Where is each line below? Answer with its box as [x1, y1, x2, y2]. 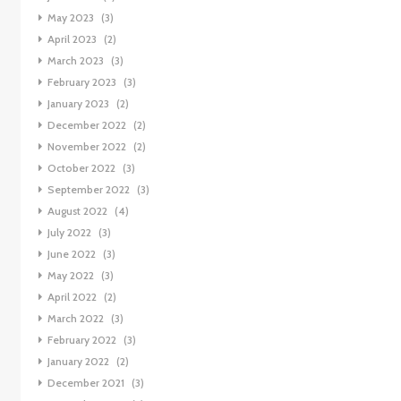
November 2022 [47, 140, 126, 154]
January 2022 [47, 354, 109, 369]
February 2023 [47, 75, 116, 90]
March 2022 [47, 311, 104, 326]
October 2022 [47, 161, 115, 175]
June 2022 [47, 247, 96, 261]
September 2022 [47, 183, 130, 197]
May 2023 [47, 11, 94, 25]
